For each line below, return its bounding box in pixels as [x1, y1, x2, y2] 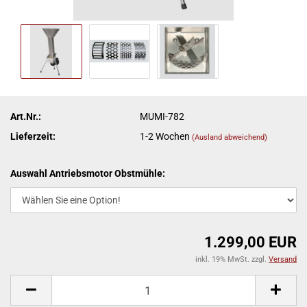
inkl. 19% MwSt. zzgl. [195, 255, 269, 264]
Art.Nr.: [10, 110, 41, 122]
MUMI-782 [140, 110, 185, 122]
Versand [269, 255, 297, 264]
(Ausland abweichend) [192, 132, 268, 142]
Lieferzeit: [10, 130, 56, 142]
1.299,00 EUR [204, 234, 297, 251]
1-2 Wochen [140, 130, 193, 142]
